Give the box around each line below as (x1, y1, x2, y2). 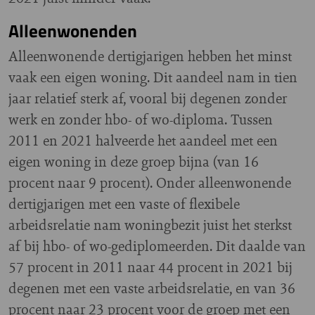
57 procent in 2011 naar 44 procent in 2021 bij (8, 256, 292, 277)
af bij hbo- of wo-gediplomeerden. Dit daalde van (8, 235, 306, 256)
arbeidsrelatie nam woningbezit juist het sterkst (8, 214, 292, 235)
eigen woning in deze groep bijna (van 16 (8, 150, 259, 172)
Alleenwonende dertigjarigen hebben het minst (8, 45, 292, 66)
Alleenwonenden (8, 16, 137, 44)
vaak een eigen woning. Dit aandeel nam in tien (8, 66, 297, 87)
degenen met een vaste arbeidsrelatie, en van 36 (8, 277, 295, 298)
